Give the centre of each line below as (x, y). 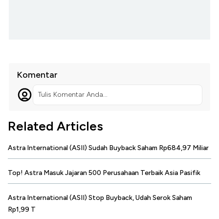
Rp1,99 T (22, 210)
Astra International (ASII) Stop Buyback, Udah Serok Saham (100, 198)
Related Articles (55, 126)
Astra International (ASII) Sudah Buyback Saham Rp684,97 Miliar (108, 148)
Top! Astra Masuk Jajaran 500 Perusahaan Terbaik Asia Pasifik (104, 173)
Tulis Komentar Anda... (73, 95)
